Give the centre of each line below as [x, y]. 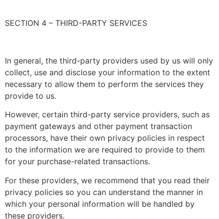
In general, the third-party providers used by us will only [109, 60]
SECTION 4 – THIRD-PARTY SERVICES [76, 23]
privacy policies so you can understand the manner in [104, 192]
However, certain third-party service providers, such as [107, 115]
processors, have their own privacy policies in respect [105, 138]
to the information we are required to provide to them [105, 150]
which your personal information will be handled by [100, 204]
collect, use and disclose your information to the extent [108, 72]
